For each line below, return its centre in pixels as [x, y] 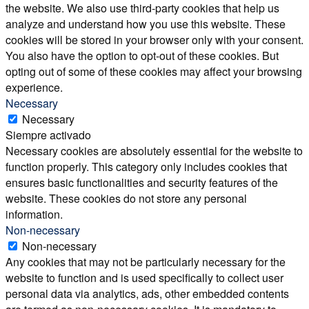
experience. [34, 88]
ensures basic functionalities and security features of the [142, 183]
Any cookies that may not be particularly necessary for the [146, 262]
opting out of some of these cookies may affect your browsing [154, 72]
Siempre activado [48, 135]
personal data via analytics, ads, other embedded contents [147, 294]
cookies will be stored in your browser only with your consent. [154, 40]
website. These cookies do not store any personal [126, 199]
